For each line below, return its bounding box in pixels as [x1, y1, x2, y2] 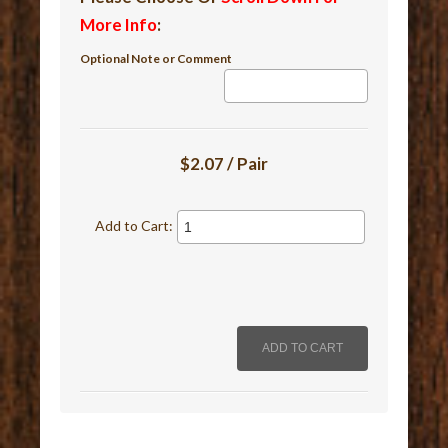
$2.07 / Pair [180, 153, 268, 175]
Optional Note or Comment [80, 51, 233, 67]
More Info [80, 14, 158, 36]
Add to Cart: [95, 217, 174, 235]
